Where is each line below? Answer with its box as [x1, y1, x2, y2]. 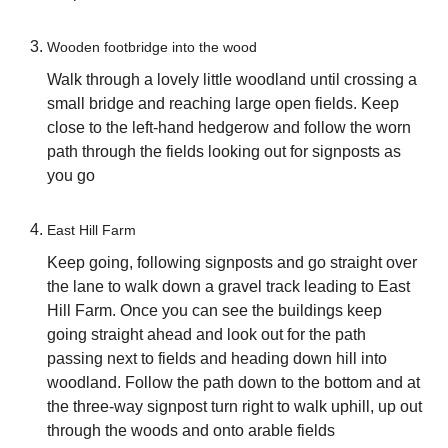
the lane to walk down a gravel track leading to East [46, 278, 410, 296]
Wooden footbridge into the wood [46, 40, 257, 56]
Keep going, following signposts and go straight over [46, 254, 417, 272]
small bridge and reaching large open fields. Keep [46, 95, 399, 113]
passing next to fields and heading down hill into [46, 350, 387, 368]
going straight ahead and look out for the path [46, 326, 366, 344]
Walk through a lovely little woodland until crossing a [46, 71, 417, 89]
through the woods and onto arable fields [46, 422, 335, 440]
